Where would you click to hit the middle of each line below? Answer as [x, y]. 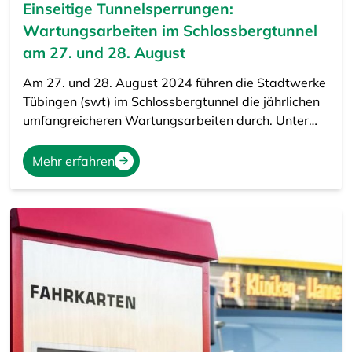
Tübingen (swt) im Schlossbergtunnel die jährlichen [171, 101]
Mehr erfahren [73, 161]
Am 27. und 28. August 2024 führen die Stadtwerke [174, 82]
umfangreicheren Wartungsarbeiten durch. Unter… [170, 120]
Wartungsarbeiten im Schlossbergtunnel [170, 30]
